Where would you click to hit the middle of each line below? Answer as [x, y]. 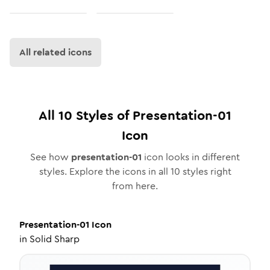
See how [51, 157]
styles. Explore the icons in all [105, 171]
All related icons [55, 52]
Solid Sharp [55, 239]
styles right [206, 171]
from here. [135, 186]
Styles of [102, 115]
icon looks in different [191, 157]
